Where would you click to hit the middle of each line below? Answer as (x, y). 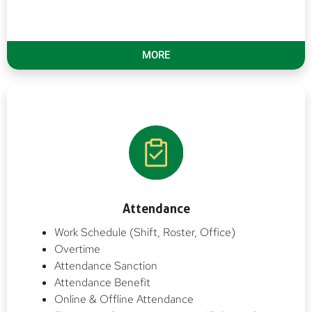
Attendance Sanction (106, 265)
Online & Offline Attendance (124, 299)
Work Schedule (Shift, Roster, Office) (145, 232)
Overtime (77, 249)
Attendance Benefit (102, 282)
